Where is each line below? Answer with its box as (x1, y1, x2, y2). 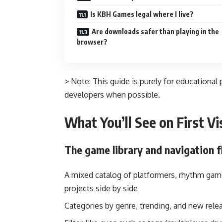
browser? (77, 38, 108, 47)
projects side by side (64, 183, 138, 194)
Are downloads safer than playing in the (92, 27, 219, 36)
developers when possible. (64, 90, 160, 100)
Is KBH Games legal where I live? (90, 10, 194, 19)
